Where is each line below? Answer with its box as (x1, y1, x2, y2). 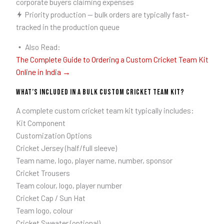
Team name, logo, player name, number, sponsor (15, 155, 172, 165)
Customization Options (15, 130, 92, 140)
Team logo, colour (15, 205, 73, 215)
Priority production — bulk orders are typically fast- (23, 9, 189, 19)
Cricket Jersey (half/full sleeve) (15, 142, 117, 152)
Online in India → (15, 67, 70, 77)
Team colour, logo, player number (15, 180, 122, 190)
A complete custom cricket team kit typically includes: (15, 105, 194, 115)
